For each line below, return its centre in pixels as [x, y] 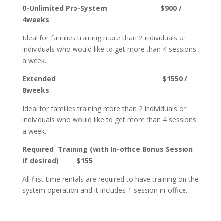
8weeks [36, 90]
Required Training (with [66, 149]
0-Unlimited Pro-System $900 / [102, 8]
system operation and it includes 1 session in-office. [105, 190]
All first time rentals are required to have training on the [110, 179]
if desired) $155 [57, 161]
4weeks [36, 19]
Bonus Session [167, 149]
